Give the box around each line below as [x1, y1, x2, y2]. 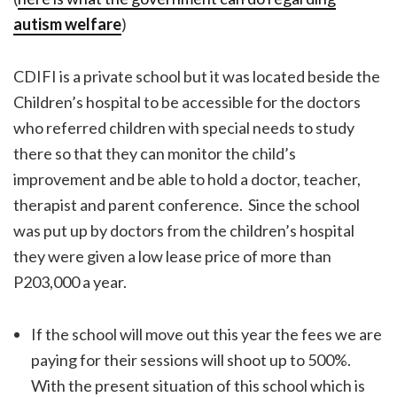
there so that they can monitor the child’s [13, 144, 296, 164]
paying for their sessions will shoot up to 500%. [31, 350, 354, 370]
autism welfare [13, 14, 121, 35]
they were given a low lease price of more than [13, 246, 331, 267]
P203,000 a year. [13, 272, 127, 292]
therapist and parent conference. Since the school [13, 195, 360, 215]
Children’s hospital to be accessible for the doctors [13, 92, 361, 113]
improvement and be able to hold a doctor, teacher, [13, 169, 361, 190]
